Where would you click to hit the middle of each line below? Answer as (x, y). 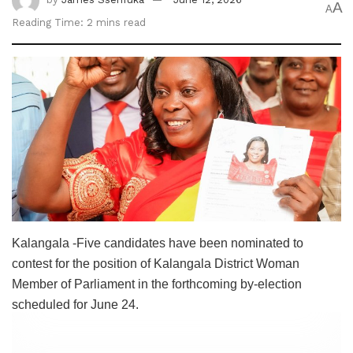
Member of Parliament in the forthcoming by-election (157, 284)
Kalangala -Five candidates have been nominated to (158, 243)
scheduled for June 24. (75, 304)
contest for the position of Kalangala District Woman (156, 263)
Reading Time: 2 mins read (79, 22)
